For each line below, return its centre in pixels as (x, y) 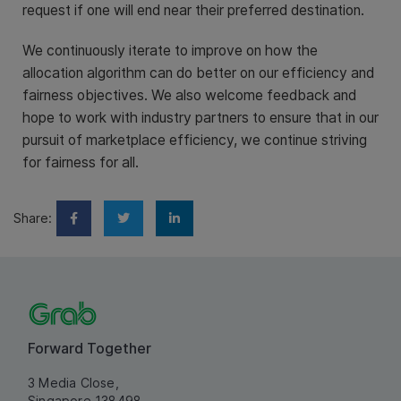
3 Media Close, (73, 382)
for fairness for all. (81, 162)
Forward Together (90, 348)
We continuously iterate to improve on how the (170, 50)
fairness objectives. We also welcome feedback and (189, 95)
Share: (33, 218)
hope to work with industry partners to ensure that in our (200, 117)
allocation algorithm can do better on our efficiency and (198, 73)
